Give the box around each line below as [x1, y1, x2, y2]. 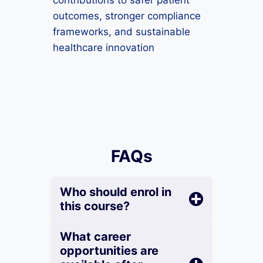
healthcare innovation [53, 42, 154, 53]
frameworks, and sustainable [53, 26, 190, 38]
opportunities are [60, 244, 159, 258]
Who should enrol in [60, 185, 171, 199]
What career [60, 230, 131, 244]
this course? [60, 199, 130, 213]
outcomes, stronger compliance [53, 10, 201, 22]
